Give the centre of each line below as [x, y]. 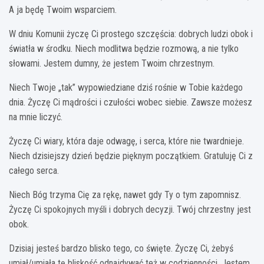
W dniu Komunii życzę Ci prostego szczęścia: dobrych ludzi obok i [131, 34]
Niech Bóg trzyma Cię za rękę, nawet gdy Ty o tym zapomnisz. [125, 194]
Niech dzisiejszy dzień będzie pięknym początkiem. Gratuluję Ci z [131, 156]
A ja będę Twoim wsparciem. [63, 9]
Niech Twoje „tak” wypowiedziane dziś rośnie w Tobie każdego [126, 87]
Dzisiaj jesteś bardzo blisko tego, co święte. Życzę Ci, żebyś [121, 248]
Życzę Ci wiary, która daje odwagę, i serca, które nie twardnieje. [126, 141]
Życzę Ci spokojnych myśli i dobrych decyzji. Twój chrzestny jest [130, 209]
